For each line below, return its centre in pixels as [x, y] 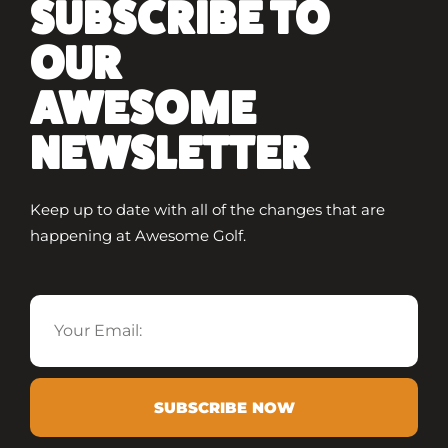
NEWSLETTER [170, 153]
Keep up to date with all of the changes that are [207, 209]
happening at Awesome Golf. [138, 235]
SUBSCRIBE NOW [224, 407]
